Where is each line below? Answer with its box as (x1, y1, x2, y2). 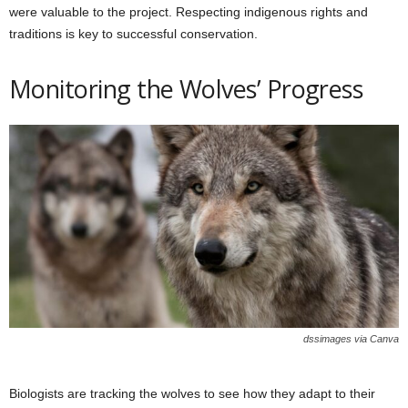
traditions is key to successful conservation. (9, 26, 258, 42)
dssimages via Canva (303, 332, 399, 344)
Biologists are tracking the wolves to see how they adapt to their (9, 385, 375, 401)
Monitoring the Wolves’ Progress (9, 72, 363, 107)
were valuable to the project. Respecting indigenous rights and (9, 5, 368, 20)
